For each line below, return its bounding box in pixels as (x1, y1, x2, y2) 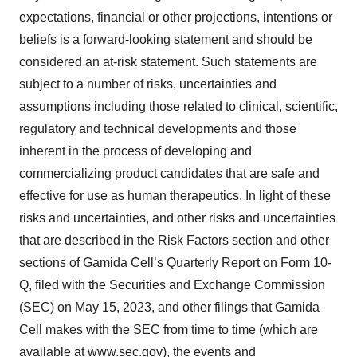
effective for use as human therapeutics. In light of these (19, 188, 331, 202)
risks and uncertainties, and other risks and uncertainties (19, 210, 335, 225)
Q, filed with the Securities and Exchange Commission (19, 277, 325, 292)
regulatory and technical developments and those (19, 121, 296, 135)
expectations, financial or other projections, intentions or (19, 10, 332, 24)
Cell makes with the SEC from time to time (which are (19, 322, 318, 336)
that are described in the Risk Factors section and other (19, 233, 329, 247)
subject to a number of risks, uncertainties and (19, 76, 277, 91)
